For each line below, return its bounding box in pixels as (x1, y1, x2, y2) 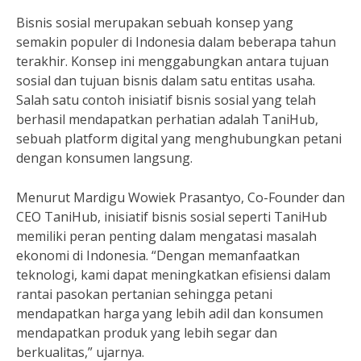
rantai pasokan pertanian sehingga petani (16, 285, 272, 303)
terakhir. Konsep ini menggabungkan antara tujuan (16, 52, 329, 70)
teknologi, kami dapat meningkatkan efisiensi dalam (16, 266, 330, 284)
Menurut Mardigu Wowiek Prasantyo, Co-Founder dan (16, 189, 345, 206)
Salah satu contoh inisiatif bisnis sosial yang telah (16, 91, 316, 109)
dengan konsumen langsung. (16, 149, 193, 167)
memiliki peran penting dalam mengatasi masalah (16, 227, 317, 245)
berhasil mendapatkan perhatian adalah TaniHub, (16, 110, 318, 128)
